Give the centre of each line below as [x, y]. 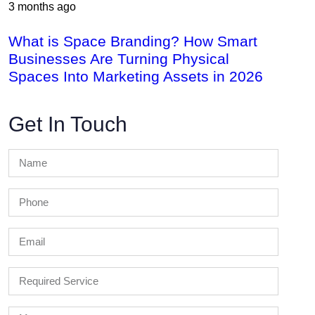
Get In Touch [68, 124]
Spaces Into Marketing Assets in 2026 [136, 76]
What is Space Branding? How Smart [133, 41]
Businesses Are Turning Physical [119, 59]
